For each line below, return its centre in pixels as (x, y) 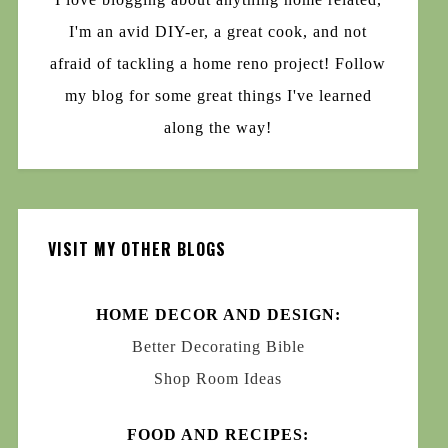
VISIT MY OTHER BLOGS (136, 248)
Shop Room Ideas (218, 378)
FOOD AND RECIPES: (218, 434)
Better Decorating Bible (218, 346)
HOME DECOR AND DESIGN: (218, 314)
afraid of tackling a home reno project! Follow (218, 63)
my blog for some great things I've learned (218, 95)
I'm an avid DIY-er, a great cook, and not (218, 31)
